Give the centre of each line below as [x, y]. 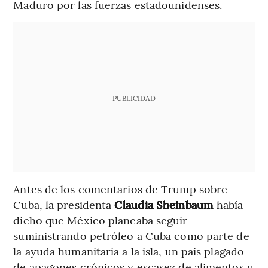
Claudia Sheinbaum [164, 204]
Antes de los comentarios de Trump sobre [121, 188]
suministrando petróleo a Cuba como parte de [131, 235]
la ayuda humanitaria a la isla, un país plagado [129, 251]
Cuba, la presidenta [64, 204]
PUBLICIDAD [134, 98]
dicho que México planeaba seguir [100, 220]
